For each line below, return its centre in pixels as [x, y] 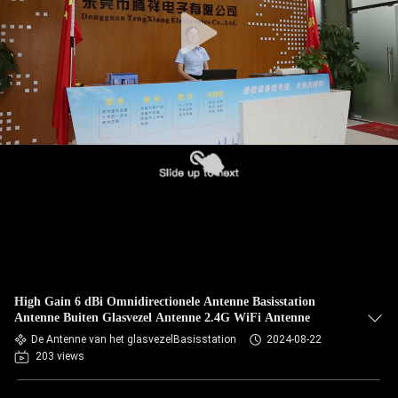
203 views [60, 356]
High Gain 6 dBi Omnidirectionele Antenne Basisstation [165, 302]
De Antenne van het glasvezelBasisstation [134, 339]
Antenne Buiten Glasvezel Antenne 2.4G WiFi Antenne [162, 318]
